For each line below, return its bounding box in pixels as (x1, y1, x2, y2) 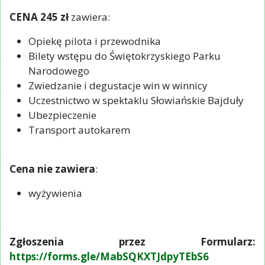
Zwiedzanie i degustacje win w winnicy (28, 78, 208, 92)
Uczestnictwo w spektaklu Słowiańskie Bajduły (28, 93, 244, 107)
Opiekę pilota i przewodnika (28, 34, 161, 48)
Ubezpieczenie (28, 108, 96, 122)
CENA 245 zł (9, 9, 69, 24)
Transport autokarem (28, 122, 130, 137)
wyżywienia (28, 186, 82, 200)
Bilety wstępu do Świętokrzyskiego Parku (28, 49, 221, 63)
